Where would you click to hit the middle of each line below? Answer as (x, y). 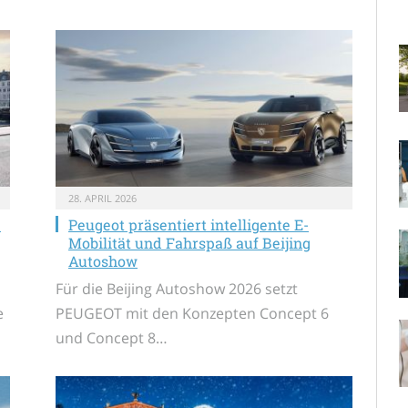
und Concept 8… (112, 337)
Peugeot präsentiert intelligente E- (189, 224)
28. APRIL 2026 (102, 198)
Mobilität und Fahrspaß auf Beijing (189, 242)
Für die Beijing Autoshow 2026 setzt (177, 288)
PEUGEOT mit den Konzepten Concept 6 (192, 313)
